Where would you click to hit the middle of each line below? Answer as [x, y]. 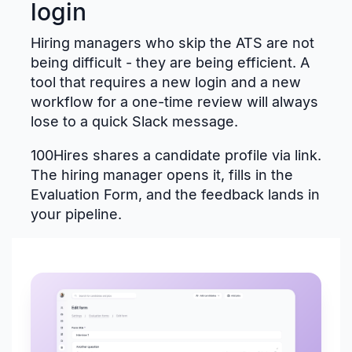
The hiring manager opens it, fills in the [162, 175]
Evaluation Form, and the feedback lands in [175, 195]
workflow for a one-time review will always [174, 102]
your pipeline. [76, 214]
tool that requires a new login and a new [166, 82]
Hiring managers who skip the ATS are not [172, 43]
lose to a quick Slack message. [134, 122]
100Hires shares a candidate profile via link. [176, 156]
